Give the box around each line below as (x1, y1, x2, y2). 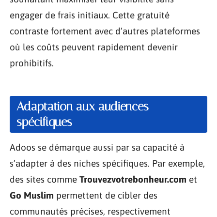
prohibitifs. (10, 58, 54, 69)
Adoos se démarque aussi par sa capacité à (10, 141, 185, 153)
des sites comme (10, 173, 79, 185)
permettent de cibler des (54, 189, 157, 201)
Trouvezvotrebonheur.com (79, 173, 186, 185)
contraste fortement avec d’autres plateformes (10, 26, 200, 37)
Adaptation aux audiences (16, 99, 149, 113)
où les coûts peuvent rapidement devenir (10, 42, 178, 53)
